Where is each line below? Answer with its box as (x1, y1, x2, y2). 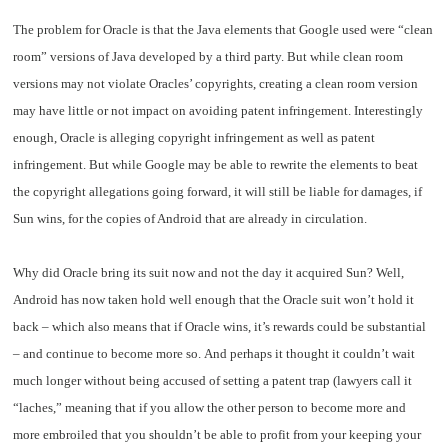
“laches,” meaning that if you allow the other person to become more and (13, 400, 407, 416)
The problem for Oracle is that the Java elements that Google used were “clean (13, 22, 434, 38)
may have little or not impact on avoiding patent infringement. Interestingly (13, 103, 424, 119)
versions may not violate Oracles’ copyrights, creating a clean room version (13, 76, 419, 92)
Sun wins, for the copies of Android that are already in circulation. (13, 211, 368, 227)
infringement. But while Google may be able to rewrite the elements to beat (13, 157, 419, 173)
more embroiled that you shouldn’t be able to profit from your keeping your (13, 427, 422, 443)
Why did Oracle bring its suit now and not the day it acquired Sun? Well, (13, 265, 405, 281)
